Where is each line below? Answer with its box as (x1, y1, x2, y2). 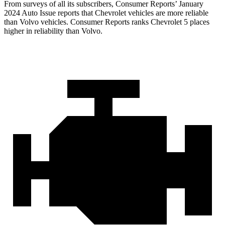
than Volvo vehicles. (4, 18, 70, 27)
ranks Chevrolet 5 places (130, 18, 209, 27)
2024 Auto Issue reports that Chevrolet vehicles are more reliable (4, 9, 208, 18)
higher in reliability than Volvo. (4, 27, 102, 36)
